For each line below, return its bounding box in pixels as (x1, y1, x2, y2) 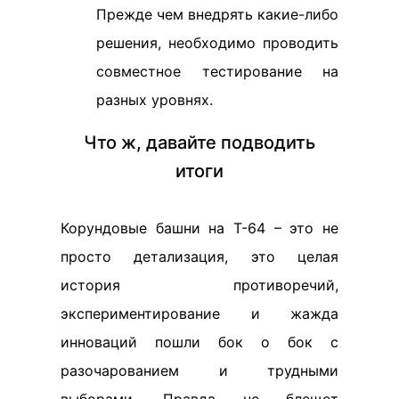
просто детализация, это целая (61, 248, 338, 266)
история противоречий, (61, 276, 338, 295)
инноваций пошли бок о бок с (61, 333, 338, 352)
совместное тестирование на (96, 62, 338, 81)
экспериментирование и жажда (61, 305, 338, 323)
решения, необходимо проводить (96, 34, 338, 53)
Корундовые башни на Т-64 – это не (61, 219, 338, 238)
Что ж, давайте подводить (84, 132, 315, 154)
